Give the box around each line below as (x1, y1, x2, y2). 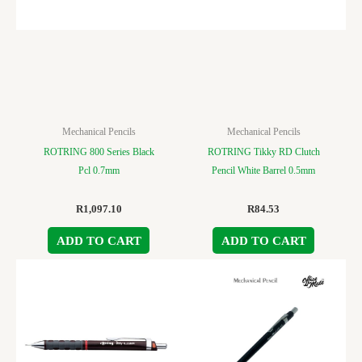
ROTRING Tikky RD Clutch (207, 146, 320, 158)
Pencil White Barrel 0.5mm (212, 165, 315, 177)
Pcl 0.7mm (78, 165, 120, 177)
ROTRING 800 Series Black (43, 146, 154, 158)
